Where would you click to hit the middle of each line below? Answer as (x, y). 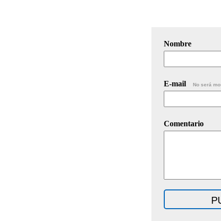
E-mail (176, 83)
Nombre (178, 43)
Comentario (184, 123)
